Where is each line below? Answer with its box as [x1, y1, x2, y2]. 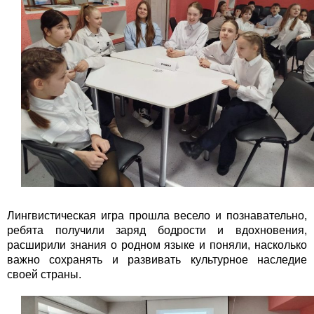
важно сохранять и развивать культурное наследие [7, 254, 307, 266]
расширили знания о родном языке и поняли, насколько [7, 239, 307, 252]
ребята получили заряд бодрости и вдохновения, [7, 224, 307, 237]
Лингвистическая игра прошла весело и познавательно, [7, 210, 307, 222]
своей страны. [7, 268, 81, 281]
